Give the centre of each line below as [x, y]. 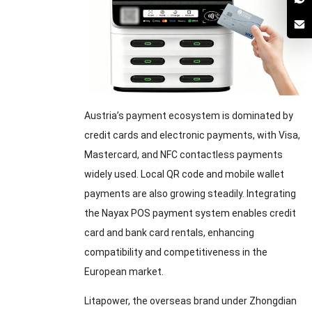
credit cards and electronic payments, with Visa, [192, 135]
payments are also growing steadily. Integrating [190, 194]
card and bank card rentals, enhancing [169, 233]
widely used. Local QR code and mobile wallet [184, 174]
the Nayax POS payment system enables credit [190, 213]
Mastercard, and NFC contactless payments [183, 155]
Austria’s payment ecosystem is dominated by [188, 116]
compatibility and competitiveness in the [175, 252]
